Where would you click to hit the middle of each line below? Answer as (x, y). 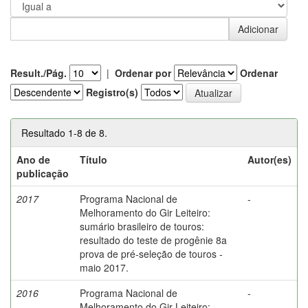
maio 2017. (104, 267)
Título (93, 159)
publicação (43, 173)
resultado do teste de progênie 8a (153, 240)
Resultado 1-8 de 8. (64, 132)
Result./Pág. (38, 73)
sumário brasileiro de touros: (142, 226)
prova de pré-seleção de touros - (151, 253)
